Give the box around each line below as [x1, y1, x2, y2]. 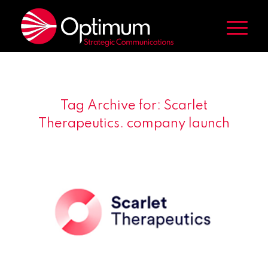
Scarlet [163, 99, 208, 112]
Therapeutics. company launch [38, 117, 230, 130]
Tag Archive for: [60, 99, 164, 112]
